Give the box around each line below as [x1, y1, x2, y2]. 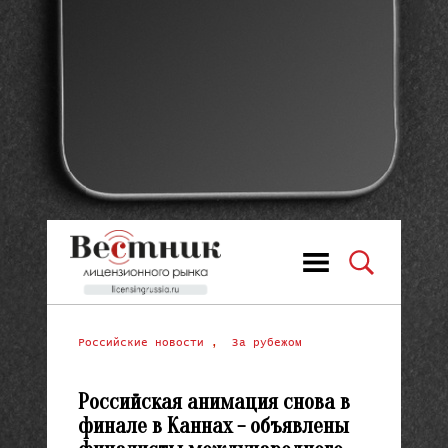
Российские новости [77, 337, 211, 348]
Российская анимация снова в [77, 389, 350, 416]
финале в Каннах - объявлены [77, 413, 349, 440]
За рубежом [231, 337, 302, 348]
